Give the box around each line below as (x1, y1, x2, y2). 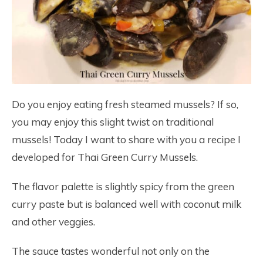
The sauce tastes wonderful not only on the (12, 245, 210, 258)
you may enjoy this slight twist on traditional (12, 116, 214, 129)
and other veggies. (12, 215, 95, 228)
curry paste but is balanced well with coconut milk (12, 198, 241, 211)
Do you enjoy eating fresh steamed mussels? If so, (12, 98, 238, 111)
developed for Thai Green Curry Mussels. (12, 151, 198, 164)
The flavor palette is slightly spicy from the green (12, 180, 234, 193)
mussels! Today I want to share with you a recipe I (12, 133, 241, 146)
